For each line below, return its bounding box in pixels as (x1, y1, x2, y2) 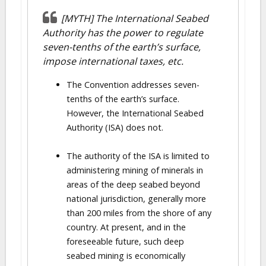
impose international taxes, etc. (43, 55, 183, 68)
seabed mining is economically (66, 250, 185, 261)
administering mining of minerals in (66, 164, 203, 176)
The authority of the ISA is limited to (66, 150, 210, 161)
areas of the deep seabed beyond (66, 179, 200, 190)
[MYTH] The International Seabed (61, 12, 208, 25)
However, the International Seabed (66, 107, 204, 119)
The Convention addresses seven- (66, 79, 199, 90)
